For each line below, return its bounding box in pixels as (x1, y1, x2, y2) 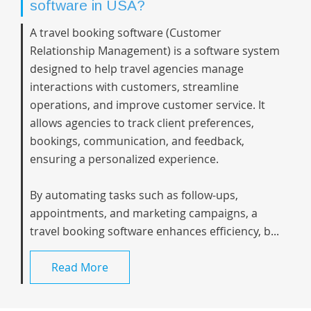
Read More (51, 260, 108, 275)
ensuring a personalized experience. (30, 151, 221, 167)
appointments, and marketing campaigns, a (30, 205, 258, 221)
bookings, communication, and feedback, (30, 133, 244, 149)
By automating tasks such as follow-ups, (30, 187, 238, 203)
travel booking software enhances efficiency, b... (30, 224, 279, 239)
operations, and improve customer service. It (30, 97, 265, 112)
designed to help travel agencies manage (30, 61, 244, 76)
